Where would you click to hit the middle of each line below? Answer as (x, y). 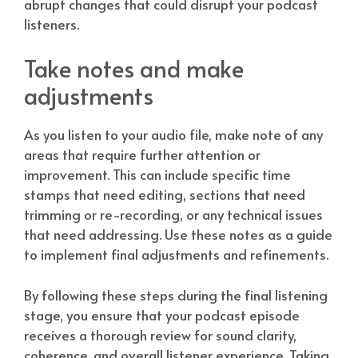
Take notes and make (134, 68)
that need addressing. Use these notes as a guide (178, 235)
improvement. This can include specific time (157, 175)
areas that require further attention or (142, 155)
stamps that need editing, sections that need (165, 195)
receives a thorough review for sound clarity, (160, 334)
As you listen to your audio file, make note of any (173, 135)
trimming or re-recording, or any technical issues (173, 215)
